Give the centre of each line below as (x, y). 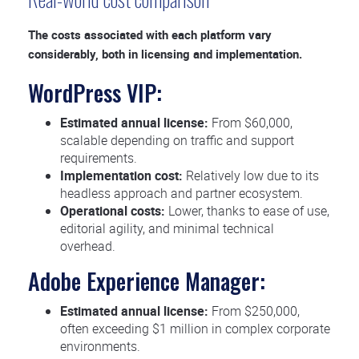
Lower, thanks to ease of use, (247, 211)
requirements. (99, 158)
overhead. (88, 246)
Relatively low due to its (251, 175)
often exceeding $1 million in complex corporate (195, 329)
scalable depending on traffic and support (177, 140)
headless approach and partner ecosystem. (182, 193)
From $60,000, (250, 123)
